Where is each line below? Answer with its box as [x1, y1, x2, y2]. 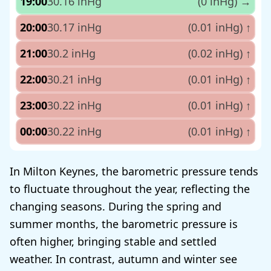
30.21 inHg [47, 71, 102, 87]
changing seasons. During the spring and [10, 198, 221, 214]
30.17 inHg [47, 19, 102, 34]
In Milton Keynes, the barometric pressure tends [10, 163, 258, 178]
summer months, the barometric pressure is [10, 216, 238, 231]
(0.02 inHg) [188, 45, 246, 60]
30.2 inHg [47, 45, 96, 60]
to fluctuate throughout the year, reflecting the [10, 181, 250, 196]
